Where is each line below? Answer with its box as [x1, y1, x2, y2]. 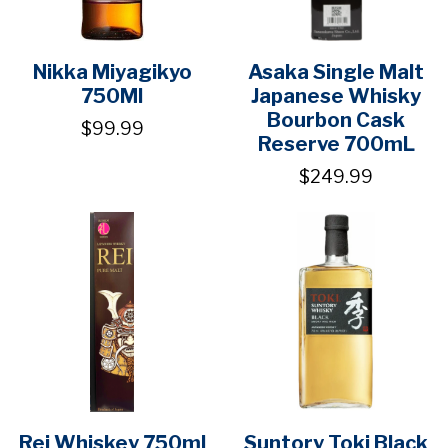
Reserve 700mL [257, 132, 415, 157]
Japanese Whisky [251, 84, 421, 109]
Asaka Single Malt [248, 60, 424, 85]
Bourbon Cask [267, 108, 405, 133]
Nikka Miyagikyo [32, 60, 192, 85]
